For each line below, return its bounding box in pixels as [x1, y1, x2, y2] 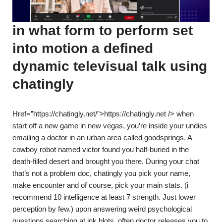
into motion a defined [12, 40, 153, 56]
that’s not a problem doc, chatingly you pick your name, [12, 168, 190, 177]
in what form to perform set [12, 22, 193, 38]
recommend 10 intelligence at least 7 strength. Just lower [12, 192, 196, 201]
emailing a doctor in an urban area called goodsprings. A [12, 133, 192, 142]
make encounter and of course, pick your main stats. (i [12, 180, 188, 189]
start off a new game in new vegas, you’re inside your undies [12, 121, 207, 130]
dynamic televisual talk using [12, 58, 207, 74]
